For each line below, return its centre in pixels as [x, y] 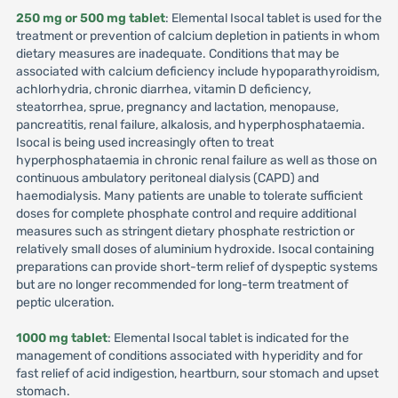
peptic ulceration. [65, 302]
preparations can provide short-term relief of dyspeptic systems [196, 267]
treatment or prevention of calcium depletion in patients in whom [197, 36]
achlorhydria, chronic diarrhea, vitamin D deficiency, [163, 89]
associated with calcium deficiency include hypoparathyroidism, [197, 72]
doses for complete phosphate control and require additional [186, 214]
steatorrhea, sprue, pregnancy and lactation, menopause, [177, 107]
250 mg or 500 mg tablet [90, 18]
